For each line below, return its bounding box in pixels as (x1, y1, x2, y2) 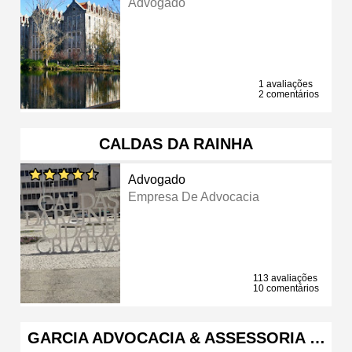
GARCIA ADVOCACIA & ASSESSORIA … (27, 328, 325, 346)
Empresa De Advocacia (128, 189, 260, 203)
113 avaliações (253, 272, 317, 284)
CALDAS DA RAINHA (99, 134, 253, 152)
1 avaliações (258, 78, 313, 90)
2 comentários (258, 88, 319, 100)
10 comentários (253, 282, 319, 294)
